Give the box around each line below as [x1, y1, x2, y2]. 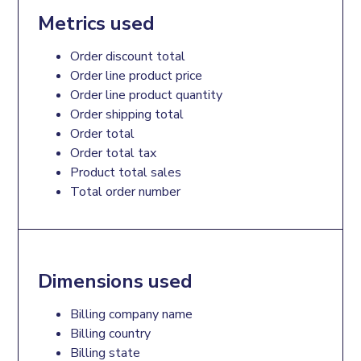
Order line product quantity [70, 85, 223, 104]
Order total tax [70, 143, 157, 162]
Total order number [70, 182, 181, 201]
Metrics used [38, 10, 156, 36]
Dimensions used [38, 268, 193, 294]
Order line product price [70, 66, 203, 85]
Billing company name [70, 305, 193, 323]
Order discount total [70, 47, 186, 65]
